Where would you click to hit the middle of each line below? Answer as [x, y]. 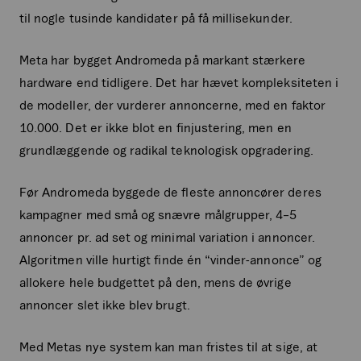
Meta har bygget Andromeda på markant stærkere [163, 59]
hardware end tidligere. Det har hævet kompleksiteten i [179, 82]
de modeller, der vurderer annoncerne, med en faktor [172, 104]
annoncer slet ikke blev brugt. [105, 304]
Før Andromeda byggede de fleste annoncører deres [170, 191]
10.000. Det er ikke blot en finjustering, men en [156, 127]
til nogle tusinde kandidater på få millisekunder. [156, 17]
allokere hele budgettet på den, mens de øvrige [156, 282]
